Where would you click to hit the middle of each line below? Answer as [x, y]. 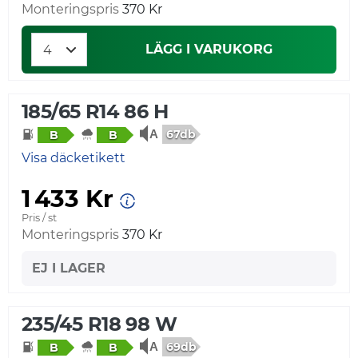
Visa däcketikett [74, 157]
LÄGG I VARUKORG [209, 50]
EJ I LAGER [69, 268]
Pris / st [39, 217]
